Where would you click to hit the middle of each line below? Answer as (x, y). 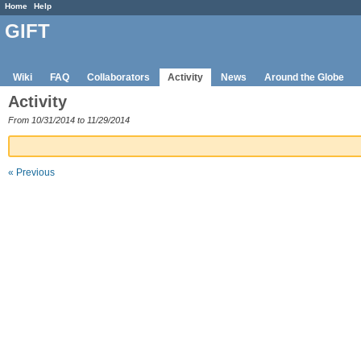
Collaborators (118, 77)
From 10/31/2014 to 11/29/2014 (69, 120)
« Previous (31, 173)
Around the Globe (304, 77)
